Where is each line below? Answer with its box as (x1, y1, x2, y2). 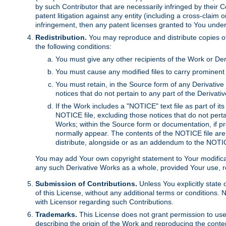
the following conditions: (35, 42, 111, 51)
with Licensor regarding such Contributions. (35, 198, 174, 206)
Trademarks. (35, 210, 77, 219)
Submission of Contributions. (35, 180, 137, 188)
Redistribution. (35, 33, 87, 42)
